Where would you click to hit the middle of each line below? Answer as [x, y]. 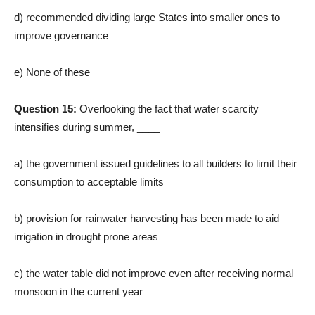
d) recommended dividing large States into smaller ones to [147, 18]
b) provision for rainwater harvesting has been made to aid [147, 219]
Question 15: [47, 109]
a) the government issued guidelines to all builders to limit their [155, 164]
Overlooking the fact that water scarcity [169, 109]
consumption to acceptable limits [89, 182]
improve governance [61, 36]
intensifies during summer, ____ [87, 127]
